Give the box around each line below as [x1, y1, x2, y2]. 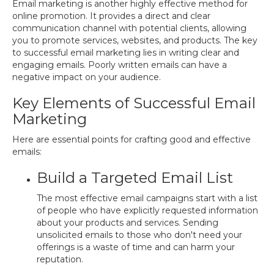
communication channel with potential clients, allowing [12, 23, 246, 34]
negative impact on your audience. [12, 72, 161, 83]
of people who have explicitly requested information [37, 205, 258, 216]
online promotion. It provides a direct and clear [12, 10, 210, 21]
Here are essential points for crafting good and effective [12, 134, 251, 145]
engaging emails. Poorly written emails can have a [12, 59, 227, 70]
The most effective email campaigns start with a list [37, 193, 257, 204]
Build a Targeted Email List [37, 169, 233, 187]
